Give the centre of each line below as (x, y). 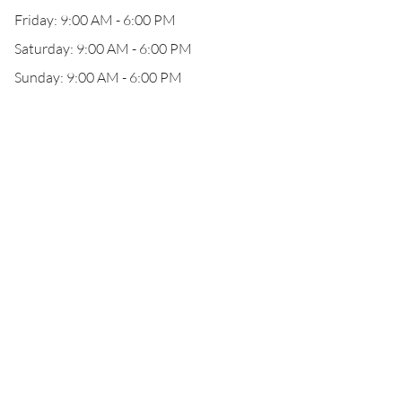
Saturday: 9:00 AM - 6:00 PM (103, 48)
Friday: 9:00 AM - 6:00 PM (95, 20)
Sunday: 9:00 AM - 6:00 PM (98, 77)
